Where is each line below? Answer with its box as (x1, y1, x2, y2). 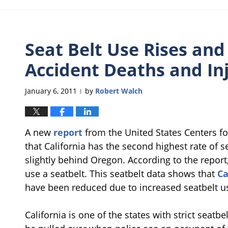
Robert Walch (95, 85, 142, 96)
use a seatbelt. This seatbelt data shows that (25, 167, 217, 180)
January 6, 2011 (25, 85, 77, 96)
